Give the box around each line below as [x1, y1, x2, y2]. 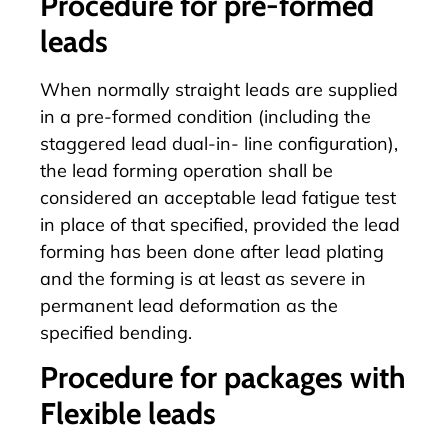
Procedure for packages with [40, 359, 406, 397]
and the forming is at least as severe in [40, 266, 366, 290]
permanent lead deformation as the [40, 293, 338, 317]
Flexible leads [40, 395, 216, 433]
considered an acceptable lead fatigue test [40, 185, 396, 209]
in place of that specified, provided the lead [40, 212, 400, 236]
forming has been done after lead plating [40, 239, 384, 263]
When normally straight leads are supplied [40, 77, 398, 101]
